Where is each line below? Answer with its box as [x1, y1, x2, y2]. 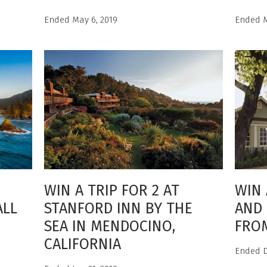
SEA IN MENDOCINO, [44, 218, 175, 235]
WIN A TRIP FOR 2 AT [44, 182, 179, 200]
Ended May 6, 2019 [44, 14, 117, 25]
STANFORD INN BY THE [44, 200, 193, 218]
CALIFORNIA [44, 235, 121, 253]
